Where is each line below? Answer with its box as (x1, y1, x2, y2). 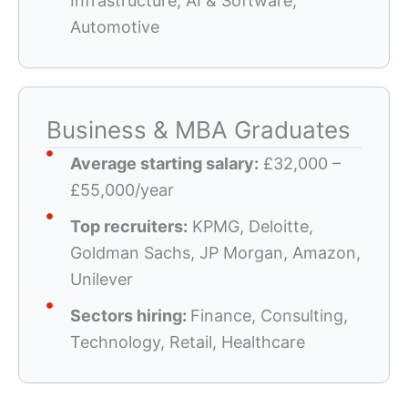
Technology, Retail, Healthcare (69, 332, 305, 352)
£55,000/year (69, 180, 174, 200)
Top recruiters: (69, 217, 188, 237)
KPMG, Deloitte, (187, 217, 313, 237)
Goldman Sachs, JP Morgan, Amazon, (69, 243, 361, 263)
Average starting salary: (69, 154, 259, 174)
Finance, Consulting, (189, 306, 348, 326)
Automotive (69, 17, 159, 37)
